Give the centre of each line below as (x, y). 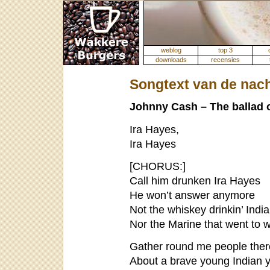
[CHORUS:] (158, 166)
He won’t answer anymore (192, 195)
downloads (171, 60)
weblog (171, 50)
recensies (225, 60)
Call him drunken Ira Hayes (195, 180)
